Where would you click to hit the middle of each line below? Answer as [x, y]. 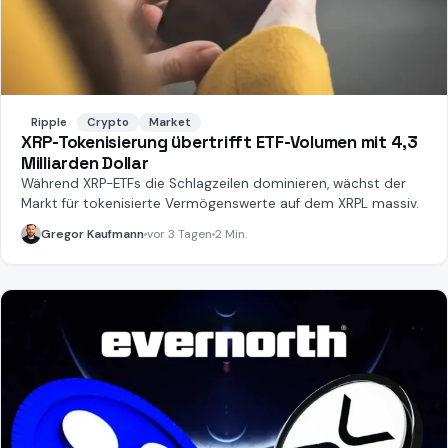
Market [170, 123]
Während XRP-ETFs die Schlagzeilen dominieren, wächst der [213, 184]
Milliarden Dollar [85, 163]
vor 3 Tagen [179, 234]
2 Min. [231, 234]
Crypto [108, 123]
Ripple [49, 123]
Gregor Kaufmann [92, 234]
